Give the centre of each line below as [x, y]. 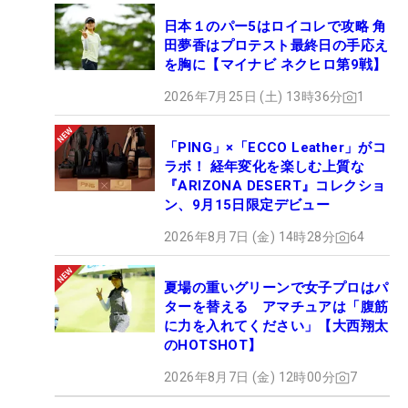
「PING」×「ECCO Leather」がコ [275, 148]
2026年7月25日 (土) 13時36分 [254, 97]
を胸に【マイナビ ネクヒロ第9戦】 [275, 65]
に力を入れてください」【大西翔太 [276, 326]
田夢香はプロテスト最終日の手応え [276, 46]
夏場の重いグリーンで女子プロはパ [276, 288]
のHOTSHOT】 [213, 346]
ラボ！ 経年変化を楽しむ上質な [264, 167]
